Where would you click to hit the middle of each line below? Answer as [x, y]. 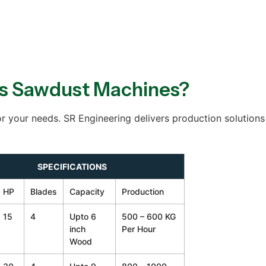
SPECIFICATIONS [72, 166]
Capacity [87, 191]
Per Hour [138, 229]
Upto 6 [83, 216]
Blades [43, 191]
